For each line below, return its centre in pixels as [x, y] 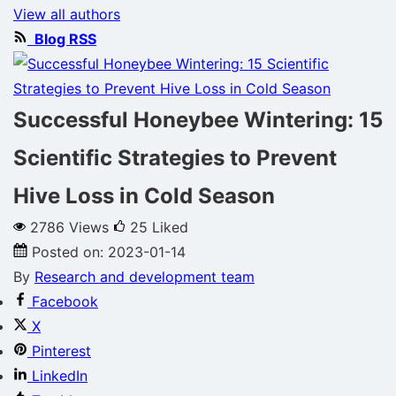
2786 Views [72, 227]
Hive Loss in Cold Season [144, 196]
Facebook [65, 301]
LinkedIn [60, 376]
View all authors [67, 14]
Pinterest [61, 351]
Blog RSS [64, 39]
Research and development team [145, 277]
